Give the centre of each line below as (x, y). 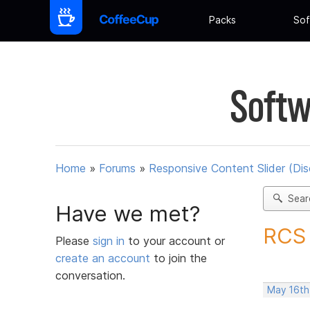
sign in (110, 240)
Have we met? (128, 213)
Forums (117, 168)
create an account (103, 258)
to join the (179, 258)
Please (74, 240)
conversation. (90, 275)
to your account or (176, 240)
